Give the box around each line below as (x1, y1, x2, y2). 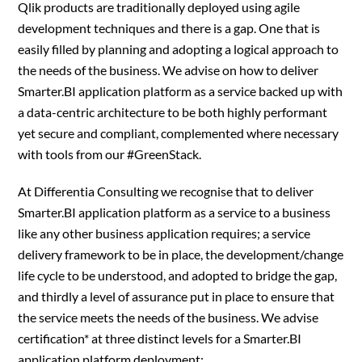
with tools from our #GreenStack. (18, 146, 202, 162)
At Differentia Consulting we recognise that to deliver (18, 183, 314, 199)
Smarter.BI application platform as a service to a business (18, 204, 331, 220)
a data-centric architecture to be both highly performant (18, 104, 328, 120)
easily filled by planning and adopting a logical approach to (18, 41, 339, 57)
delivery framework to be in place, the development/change (18, 246, 344, 262)
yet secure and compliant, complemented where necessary (18, 125, 339, 141)
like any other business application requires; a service (18, 225, 311, 241)
